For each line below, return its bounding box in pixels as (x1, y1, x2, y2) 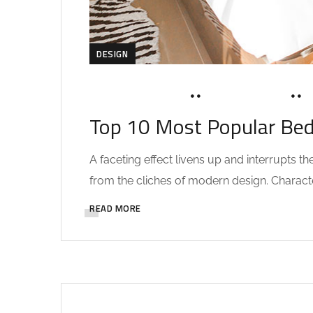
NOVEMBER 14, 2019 (89, 91, 184, 102)
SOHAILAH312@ (208, 91, 284, 102)
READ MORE (89, 201, 141, 215)
